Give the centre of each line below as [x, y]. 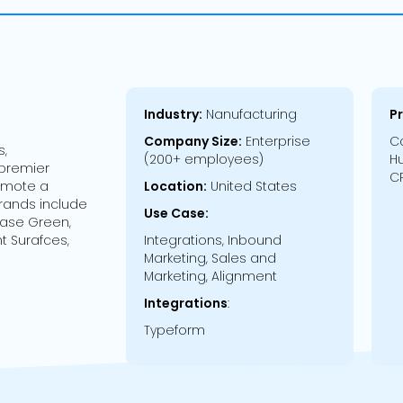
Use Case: [176, 213]
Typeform [174, 330]
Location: [175, 186]
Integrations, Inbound [212, 240]
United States [251, 186]
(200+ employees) [203, 159]
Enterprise [276, 141]
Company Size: [193, 141]
